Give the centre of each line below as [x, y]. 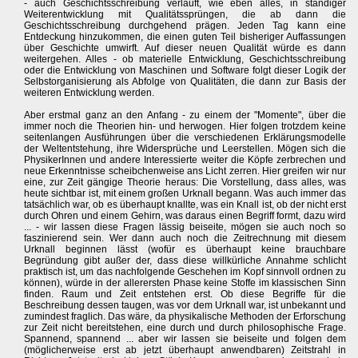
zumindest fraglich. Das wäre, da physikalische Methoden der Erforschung [185, 317]
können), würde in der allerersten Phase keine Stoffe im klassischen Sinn [185, 283]
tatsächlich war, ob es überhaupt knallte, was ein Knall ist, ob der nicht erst [185, 205]
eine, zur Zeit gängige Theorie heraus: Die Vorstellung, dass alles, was [185, 183]
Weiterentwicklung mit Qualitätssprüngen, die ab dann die [185, 15]
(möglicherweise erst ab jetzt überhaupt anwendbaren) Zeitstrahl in [185, 350]
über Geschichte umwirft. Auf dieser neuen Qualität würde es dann [185, 48]
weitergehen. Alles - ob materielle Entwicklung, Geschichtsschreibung [185, 60]
